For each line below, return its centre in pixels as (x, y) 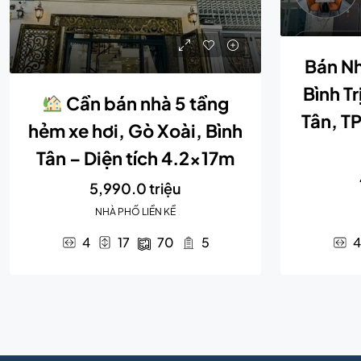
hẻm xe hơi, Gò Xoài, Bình (135, 131)
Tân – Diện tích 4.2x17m (135, 158)
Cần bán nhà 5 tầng (145, 104)
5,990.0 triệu (135, 189)
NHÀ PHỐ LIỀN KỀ (135, 212)
